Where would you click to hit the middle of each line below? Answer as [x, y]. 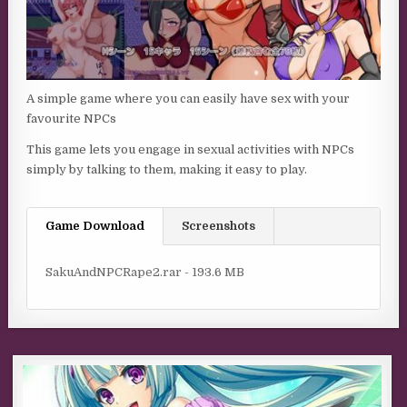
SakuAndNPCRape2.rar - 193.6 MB [145, 273]
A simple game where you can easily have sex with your [189, 99]
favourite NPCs [72, 119]
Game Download [95, 226]
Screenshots [219, 226]
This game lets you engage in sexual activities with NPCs [191, 150]
